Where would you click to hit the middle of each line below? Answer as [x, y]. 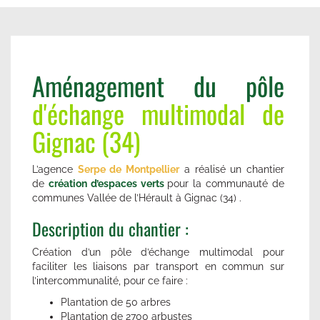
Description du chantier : [112, 228]
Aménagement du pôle [158, 85]
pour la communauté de [226, 183]
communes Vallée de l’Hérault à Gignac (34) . [137, 197]
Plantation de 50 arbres [116, 302]
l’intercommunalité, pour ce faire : [111, 280]
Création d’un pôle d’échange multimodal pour [158, 252]
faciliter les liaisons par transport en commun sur [158, 266]
